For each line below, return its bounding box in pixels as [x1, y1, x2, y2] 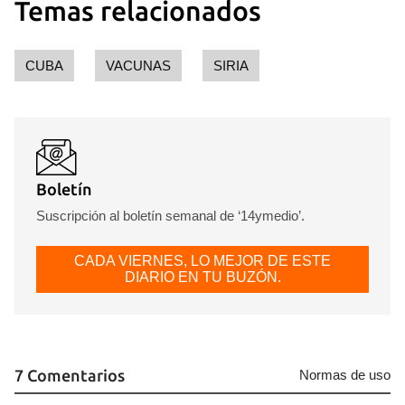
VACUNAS [106, 58, 171, 73]
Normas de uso [299, 367, 391, 382]
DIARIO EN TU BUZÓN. [124, 269, 281, 285]
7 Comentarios [14, 366, 125, 384]
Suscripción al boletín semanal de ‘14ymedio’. [36, 208, 305, 223]
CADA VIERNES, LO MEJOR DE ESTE [74, 253, 331, 268]
